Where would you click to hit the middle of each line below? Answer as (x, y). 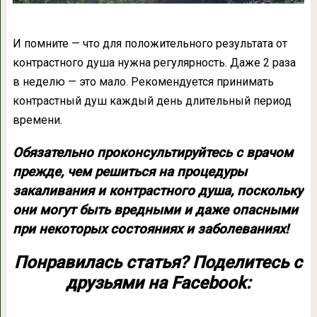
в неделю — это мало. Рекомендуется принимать (143, 81)
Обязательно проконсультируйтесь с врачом (152, 152)
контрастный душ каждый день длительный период (152, 100)
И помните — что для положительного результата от (150, 43)
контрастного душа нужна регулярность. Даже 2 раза (154, 62)
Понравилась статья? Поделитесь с (158, 262)
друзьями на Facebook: (158, 283)
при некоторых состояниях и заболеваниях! (150, 229)
